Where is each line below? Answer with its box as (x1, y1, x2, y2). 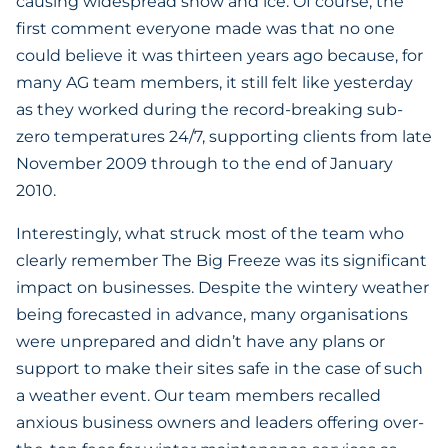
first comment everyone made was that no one (16, 19, 395, 38)
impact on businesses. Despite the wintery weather (16, 278, 429, 297)
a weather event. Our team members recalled (16, 386, 381, 405)
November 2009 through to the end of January (16, 154, 393, 173)
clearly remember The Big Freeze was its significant (16, 251, 427, 270)
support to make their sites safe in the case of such (16, 359, 423, 378)
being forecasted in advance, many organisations (16, 305, 408, 324)
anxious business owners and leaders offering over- (16, 413, 424, 432)
